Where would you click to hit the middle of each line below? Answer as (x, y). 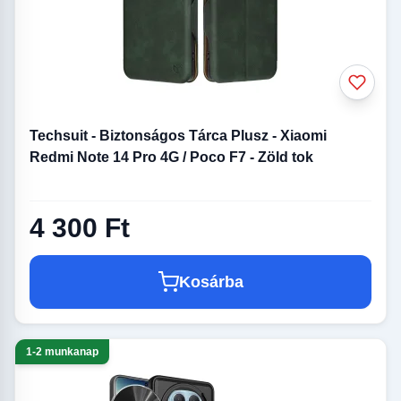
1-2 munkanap (62, 351)
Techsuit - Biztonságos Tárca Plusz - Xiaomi (178, 136)
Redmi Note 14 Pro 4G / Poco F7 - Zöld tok (171, 158)
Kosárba (211, 282)
